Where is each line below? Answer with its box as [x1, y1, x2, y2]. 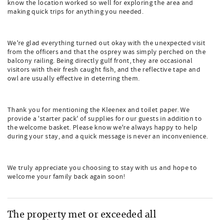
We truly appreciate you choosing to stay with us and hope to [7, 164, 197, 172]
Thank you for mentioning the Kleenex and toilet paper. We [7, 106, 190, 114]
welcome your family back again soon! [7, 172, 126, 181]
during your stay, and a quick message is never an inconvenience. [7, 132, 208, 141]
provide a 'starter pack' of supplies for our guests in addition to [7, 114, 202, 123]
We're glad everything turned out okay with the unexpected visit [7, 39, 206, 48]
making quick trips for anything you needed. [7, 7, 144, 16]
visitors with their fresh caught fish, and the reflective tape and [7, 65, 201, 74]
